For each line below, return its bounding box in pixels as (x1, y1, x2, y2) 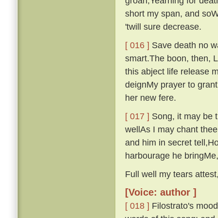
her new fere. (125, 92, 176, 103)
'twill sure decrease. (125, 21, 201, 32)
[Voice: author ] (125, 187, 197, 198)
